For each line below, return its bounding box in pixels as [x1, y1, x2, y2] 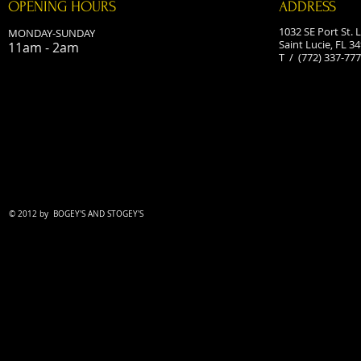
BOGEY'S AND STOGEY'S [51, 209, 143, 219]
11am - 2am [8, 39, 79, 56]
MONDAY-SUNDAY [8, 26, 95, 40]
